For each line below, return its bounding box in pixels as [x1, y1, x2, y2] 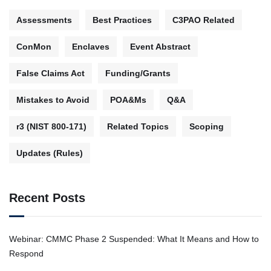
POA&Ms [110, 94, 146, 105]
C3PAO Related [172, 15, 235, 25]
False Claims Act [16, 68, 85, 78]
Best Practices [93, 15, 152, 25]
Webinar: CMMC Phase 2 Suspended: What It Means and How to [9, 233, 259, 244]
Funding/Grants [105, 68, 171, 78]
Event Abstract [130, 41, 191, 51]
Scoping [189, 121, 224, 131]
